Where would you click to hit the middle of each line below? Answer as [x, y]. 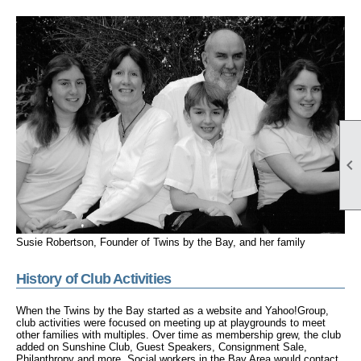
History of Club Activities [94, 278]
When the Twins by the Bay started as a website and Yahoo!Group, [172, 310]
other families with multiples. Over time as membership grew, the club [178, 334]
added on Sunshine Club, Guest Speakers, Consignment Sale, [162, 346]
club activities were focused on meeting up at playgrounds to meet [171, 322]
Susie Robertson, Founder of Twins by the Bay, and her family [161, 242]
